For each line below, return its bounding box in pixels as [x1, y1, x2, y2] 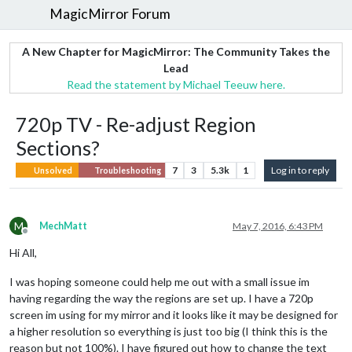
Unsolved [33, 165, 72, 175]
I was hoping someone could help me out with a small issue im [9, 274, 310, 288]
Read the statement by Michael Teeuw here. [67, 77, 285, 91]
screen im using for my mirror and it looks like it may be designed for [9, 307, 338, 321]
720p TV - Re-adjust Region [16, 112, 256, 136]
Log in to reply [271, 163, 329, 176]
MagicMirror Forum [49, 5, 171, 23]
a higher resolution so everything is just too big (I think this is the [9, 324, 328, 338]
